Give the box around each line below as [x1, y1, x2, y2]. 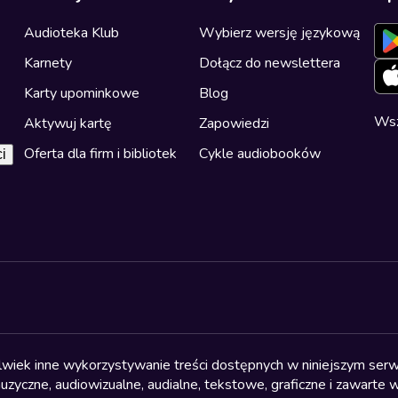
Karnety [23, 52, 72, 73]
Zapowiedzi [199, 113, 269, 133]
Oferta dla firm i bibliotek [23, 143, 177, 163]
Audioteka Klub [23, 22, 119, 43]
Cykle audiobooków [199, 143, 321, 163]
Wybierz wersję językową [199, 22, 360, 43]
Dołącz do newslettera [199, 52, 340, 73]
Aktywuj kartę [23, 113, 112, 133]
